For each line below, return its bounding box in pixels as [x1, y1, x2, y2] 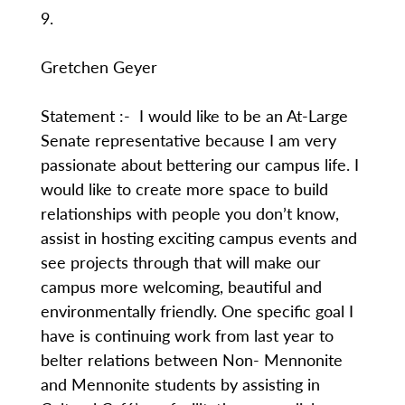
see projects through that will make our [40, 250, 321, 273]
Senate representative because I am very [40, 128, 336, 151]
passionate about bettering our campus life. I [40, 153, 359, 175]
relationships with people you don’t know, [40, 202, 339, 224]
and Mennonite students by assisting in [40, 372, 320, 395]
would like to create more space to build [40, 177, 328, 200]
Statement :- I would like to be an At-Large [40, 104, 348, 127]
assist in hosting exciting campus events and [40, 226, 357, 249]
